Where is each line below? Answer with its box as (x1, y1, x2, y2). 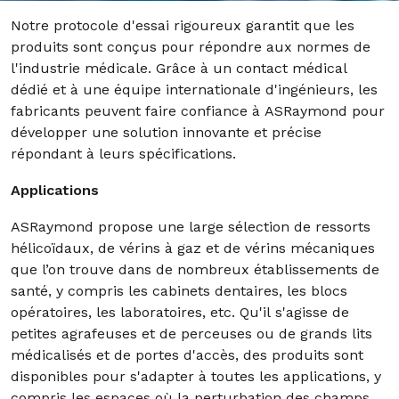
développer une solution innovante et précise (11, 124, 322, 141)
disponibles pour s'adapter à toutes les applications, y (11, 368, 381, 385)
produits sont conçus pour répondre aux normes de (11, 38, 370, 55)
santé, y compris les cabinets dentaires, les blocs (11, 282, 347, 299)
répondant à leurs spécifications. (11, 145, 236, 162)
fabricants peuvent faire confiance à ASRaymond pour (11, 102, 385, 119)
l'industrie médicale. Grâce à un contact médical (11, 60, 347, 77)
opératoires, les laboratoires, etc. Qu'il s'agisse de (11, 304, 349, 321)
